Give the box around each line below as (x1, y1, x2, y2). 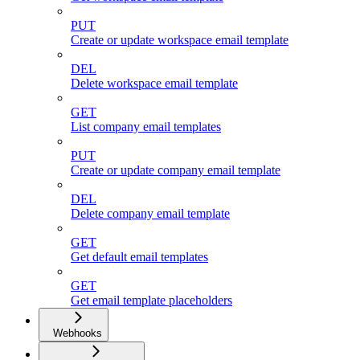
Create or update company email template (71, 163, 280, 178)
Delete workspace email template (71, 76, 238, 91)
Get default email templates (71, 250, 208, 264)
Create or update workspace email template (71, 33, 288, 47)
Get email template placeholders (71, 293, 232, 308)
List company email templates (71, 120, 221, 134)
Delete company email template (71, 207, 230, 221)
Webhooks (53, 327, 102, 340)
